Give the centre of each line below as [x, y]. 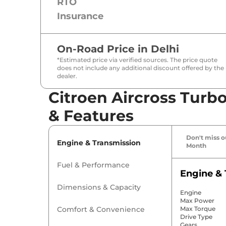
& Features [91, 116]
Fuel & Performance [93, 165]
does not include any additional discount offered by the [140, 68]
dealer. [67, 76]
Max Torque [197, 209]
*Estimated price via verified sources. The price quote [137, 60]
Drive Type [196, 217]
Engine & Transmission [99, 143]
